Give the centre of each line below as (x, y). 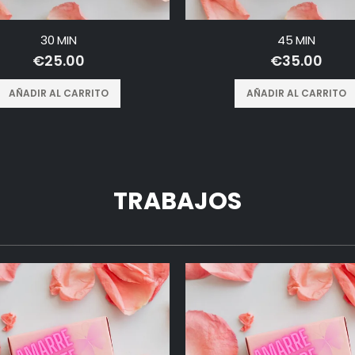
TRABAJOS (177, 202)
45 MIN (296, 40)
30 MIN (59, 40)
